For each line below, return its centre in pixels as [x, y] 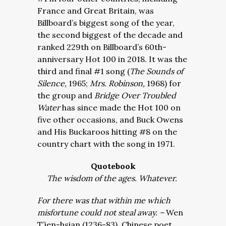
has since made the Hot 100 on [120, 107]
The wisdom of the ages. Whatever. [113, 178]
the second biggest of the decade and [110, 35]
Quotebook [113, 166]
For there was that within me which [104, 200]
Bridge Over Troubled [135, 95]
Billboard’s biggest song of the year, [106, 23]
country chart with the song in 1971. [106, 144]
